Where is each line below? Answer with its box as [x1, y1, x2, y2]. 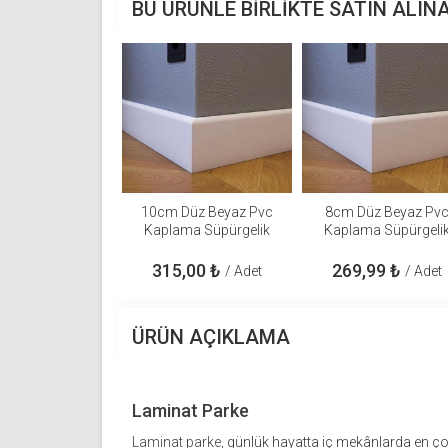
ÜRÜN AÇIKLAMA [132, 325, 290, 350]
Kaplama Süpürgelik [144, 222, 270, 239]
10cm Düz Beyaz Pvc [141, 204, 273, 221]
